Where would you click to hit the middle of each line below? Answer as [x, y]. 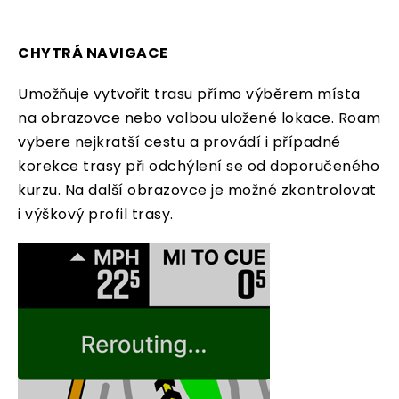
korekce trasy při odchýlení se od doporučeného [199, 166]
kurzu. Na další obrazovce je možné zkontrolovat [197, 190]
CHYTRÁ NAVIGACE [93, 53]
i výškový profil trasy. [96, 214]
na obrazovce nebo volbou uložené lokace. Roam [199, 118]
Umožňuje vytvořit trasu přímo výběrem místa [189, 94]
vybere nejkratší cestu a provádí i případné [179, 142]
